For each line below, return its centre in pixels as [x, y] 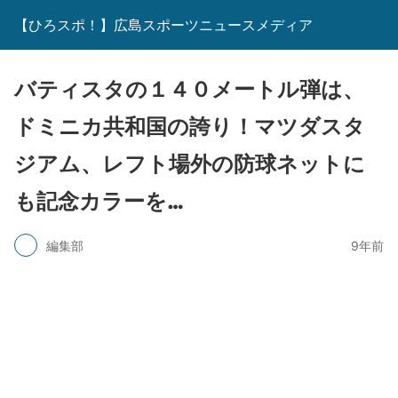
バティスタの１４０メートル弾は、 [189, 89]
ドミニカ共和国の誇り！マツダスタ [190, 127]
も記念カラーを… [99, 201]
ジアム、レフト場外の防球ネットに [190, 164]
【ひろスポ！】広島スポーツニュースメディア [163, 25]
